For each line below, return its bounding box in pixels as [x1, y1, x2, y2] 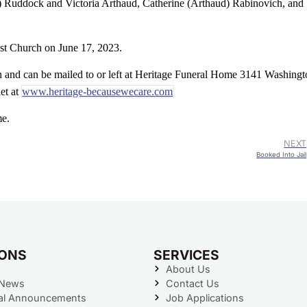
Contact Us [165, 277, 219, 289]
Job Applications [165, 291, 244, 304]
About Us [165, 262, 210, 275]
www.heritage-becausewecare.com [22, 85, 173, 97]
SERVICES [153, 246, 219, 263]
